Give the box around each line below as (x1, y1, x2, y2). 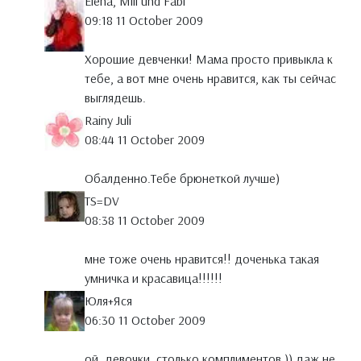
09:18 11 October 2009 (85, 12, 203, 29)
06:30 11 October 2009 (85, 312, 205, 329)
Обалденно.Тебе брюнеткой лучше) (85, 170, 280, 187)
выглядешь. (85, 89, 146, 106)
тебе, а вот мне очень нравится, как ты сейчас (85, 70, 336, 87)
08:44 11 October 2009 (85, 131, 205, 148)
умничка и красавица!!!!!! (85, 270, 222, 287)
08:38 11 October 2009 (85, 212, 205, 229)
